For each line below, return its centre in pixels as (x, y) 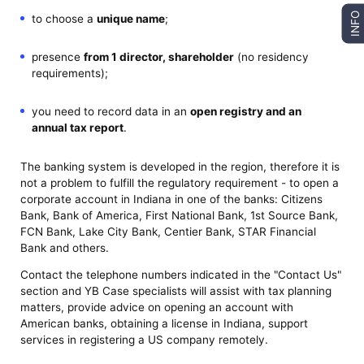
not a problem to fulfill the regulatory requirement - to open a (180, 182)
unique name (130, 18)
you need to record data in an (110, 112)
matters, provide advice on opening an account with (157, 308)
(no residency (271, 57)
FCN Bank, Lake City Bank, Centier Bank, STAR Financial (169, 231)
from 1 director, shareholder (158, 57)
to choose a (64, 18)
